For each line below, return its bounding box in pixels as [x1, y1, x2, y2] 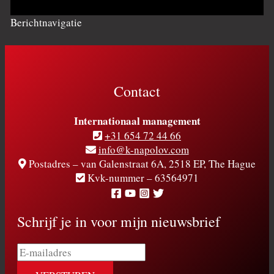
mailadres [17, 257, 59, 272]
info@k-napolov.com [98, 142, 189, 157]
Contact [114, 81, 160, 101]
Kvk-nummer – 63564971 [84, 170, 199, 185]
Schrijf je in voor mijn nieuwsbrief [17, 212, 220, 232]
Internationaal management [73, 113, 201, 128]
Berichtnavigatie [10, 15, 83, 30]
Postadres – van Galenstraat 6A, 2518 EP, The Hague [26, 156, 256, 171]
